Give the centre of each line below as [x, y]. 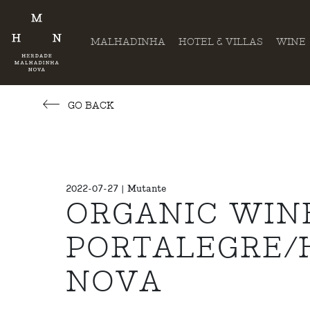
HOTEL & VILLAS [220, 42]
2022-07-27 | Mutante [116, 189]
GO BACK [89, 106]
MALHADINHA [128, 42]
